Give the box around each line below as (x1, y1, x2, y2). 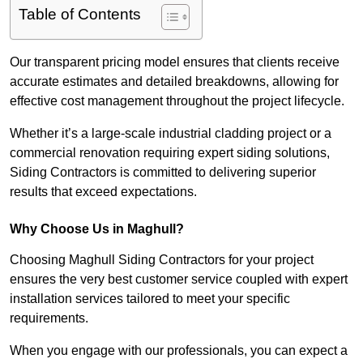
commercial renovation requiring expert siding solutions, (10, 146, 330, 160)
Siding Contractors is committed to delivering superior (10, 165, 316, 180)
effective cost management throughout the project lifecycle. (10, 94, 344, 109)
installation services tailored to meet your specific (10, 292, 290, 306)
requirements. (10, 311, 88, 326)
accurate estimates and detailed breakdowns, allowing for (10, 75, 339, 89)
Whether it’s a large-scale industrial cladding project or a (10, 126, 331, 141)
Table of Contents (19, 6, 141, 23)
